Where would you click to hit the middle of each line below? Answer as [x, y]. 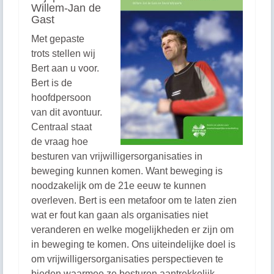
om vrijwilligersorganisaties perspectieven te [127, 259]
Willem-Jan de [66, 8]
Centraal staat [61, 127]
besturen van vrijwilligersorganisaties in [117, 156]
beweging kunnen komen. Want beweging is [127, 171]
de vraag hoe [60, 142]
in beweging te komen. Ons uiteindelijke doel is [133, 244]
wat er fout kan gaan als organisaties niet [120, 215]
